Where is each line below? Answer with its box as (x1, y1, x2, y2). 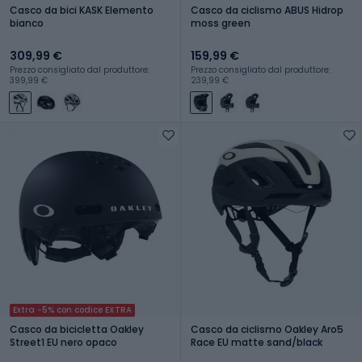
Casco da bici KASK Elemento (10, 2, 154, 17)
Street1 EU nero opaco (10, 335, 117, 349)
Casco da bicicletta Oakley (10, 322, 144, 336)
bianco (10, 15, 44, 30)
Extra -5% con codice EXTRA (13, 303, 132, 316)
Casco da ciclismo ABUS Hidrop (191, 2, 343, 17)
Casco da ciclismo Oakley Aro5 (191, 322, 343, 336)
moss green (191, 15, 250, 30)
